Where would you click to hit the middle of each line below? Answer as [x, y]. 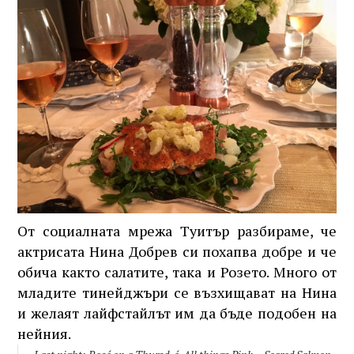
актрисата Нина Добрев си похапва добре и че [177, 252]
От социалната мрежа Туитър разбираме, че [177, 231]
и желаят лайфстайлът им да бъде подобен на [177, 313]
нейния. [45, 334]
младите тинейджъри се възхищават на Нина [177, 293]
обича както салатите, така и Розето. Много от [177, 272]
